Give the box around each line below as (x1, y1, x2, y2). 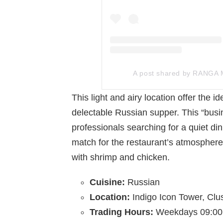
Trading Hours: (90, 207, 156, 217)
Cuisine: (90, 177, 127, 187)
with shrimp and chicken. (72, 152, 172, 162)
